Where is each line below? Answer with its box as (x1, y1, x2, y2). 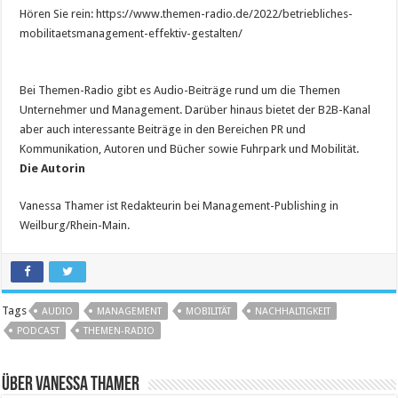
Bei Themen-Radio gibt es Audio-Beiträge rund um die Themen (20, 83, 341, 97)
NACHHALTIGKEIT (255, 305, 331, 317)
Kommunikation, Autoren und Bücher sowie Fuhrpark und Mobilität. (20, 141, 360, 155)
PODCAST (17, 324, 60, 337)
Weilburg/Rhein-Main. (20, 218, 131, 232)
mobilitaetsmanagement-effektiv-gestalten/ (20, 26, 243, 40)
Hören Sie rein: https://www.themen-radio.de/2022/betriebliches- (20, 6, 354, 20)
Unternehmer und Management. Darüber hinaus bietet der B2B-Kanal (20, 102, 371, 116)
